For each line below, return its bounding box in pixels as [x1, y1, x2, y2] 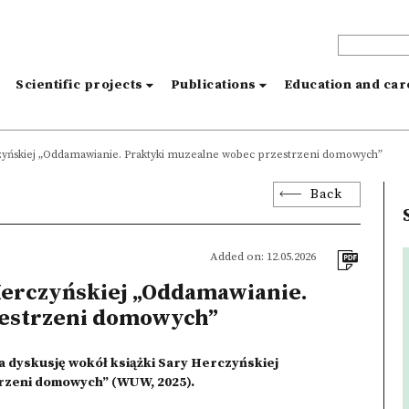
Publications [170, 77, 257, 93]
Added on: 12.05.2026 [210, 249, 317, 264]
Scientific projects [16, 77, 143, 93]
